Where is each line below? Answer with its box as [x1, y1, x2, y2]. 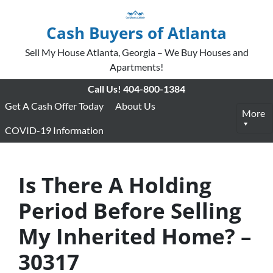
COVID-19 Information [5, 124, 104, 136]
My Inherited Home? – [18, 221, 252, 250]
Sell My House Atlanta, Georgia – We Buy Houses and [24, 46, 249, 58]
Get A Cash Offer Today [5, 100, 104, 112]
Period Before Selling [18, 196, 241, 225]
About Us [115, 100, 155, 112]
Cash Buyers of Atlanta [46, 23, 227, 44]
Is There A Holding [18, 170, 211, 199]
